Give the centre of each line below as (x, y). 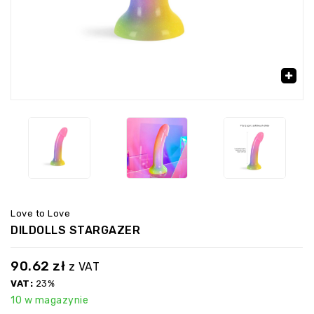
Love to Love (40, 214)
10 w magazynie (49, 301)
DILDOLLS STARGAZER (75, 231)
